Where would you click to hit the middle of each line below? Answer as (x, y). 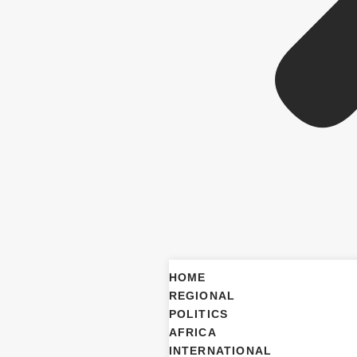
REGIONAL (202, 295)
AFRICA (192, 332)
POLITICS (198, 314)
